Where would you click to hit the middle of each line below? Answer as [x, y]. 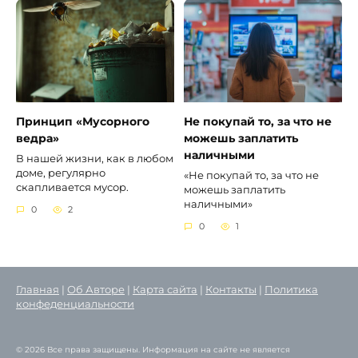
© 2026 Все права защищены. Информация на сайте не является [153, 350]
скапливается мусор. [72, 187]
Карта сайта [165, 290]
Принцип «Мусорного [83, 122]
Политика [291, 290]
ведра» [38, 139]
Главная [38, 290]
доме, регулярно [61, 173]
